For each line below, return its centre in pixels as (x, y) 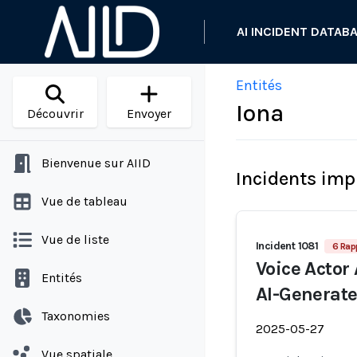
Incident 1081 (287, 246)
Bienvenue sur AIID (96, 163)
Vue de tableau (84, 201)
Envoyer (149, 114)
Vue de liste (75, 239)
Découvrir (55, 114)
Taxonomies (76, 316)
